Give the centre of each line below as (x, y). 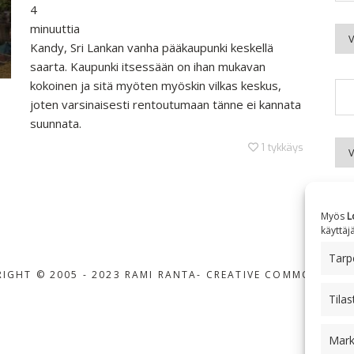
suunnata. (56, 123)
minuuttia (55, 28)
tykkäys (286, 147)
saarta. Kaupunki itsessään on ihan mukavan (148, 66)
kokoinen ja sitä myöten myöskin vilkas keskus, (156, 85)
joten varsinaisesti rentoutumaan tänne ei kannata (166, 104)
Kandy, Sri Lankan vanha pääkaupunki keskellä (152, 47)
